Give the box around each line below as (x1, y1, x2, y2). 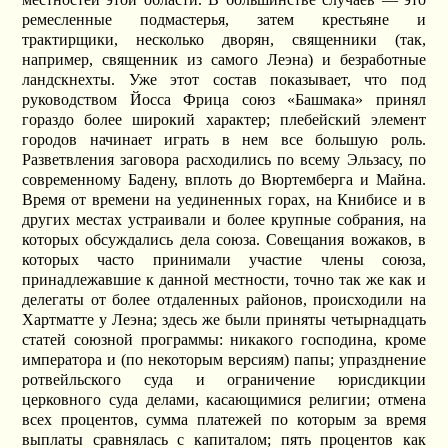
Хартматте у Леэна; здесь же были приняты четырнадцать (22, 310, 426, 328)
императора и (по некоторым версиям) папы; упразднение (22, 350, 426, 368)
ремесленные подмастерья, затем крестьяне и (22, 10, 426, 28)
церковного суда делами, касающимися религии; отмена (22, 390, 426, 408)
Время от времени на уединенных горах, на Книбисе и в (22, 190, 426, 208)
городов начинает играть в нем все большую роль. (22, 130, 426, 148)
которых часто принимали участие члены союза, (22, 250, 426, 268)
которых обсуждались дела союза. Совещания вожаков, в (22, 230, 426, 248)
